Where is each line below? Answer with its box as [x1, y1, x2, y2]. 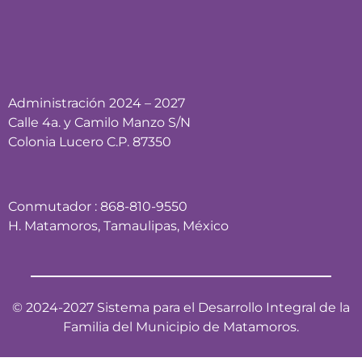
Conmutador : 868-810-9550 [8, 199, 187, 215]
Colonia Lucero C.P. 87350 [8, 134, 171, 150]
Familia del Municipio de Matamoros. [63, 319, 299, 335]
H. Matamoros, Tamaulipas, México [8, 218, 229, 234]
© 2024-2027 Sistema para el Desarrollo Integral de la [12, 300, 350, 316]
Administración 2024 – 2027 [8, 95, 185, 112]
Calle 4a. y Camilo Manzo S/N [8, 115, 191, 131]
